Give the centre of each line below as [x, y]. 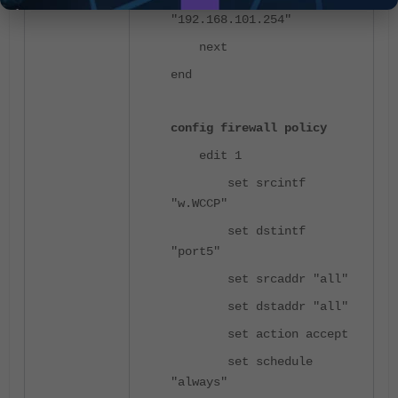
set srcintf [238, 183]
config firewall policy [249, 127]
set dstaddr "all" [259, 306]
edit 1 [206, 155]
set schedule [242, 361]
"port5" [195, 251]
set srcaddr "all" [259, 279]
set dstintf [238, 231]
